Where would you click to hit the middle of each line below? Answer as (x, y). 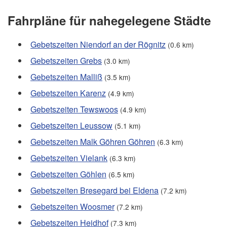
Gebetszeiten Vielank (69, 158)
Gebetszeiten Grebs (66, 61)
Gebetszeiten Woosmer (72, 207)
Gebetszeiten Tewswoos (74, 109)
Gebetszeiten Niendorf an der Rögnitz (98, 45)
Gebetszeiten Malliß (66, 77)
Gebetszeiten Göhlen (68, 174)
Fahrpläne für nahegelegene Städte (109, 21)
